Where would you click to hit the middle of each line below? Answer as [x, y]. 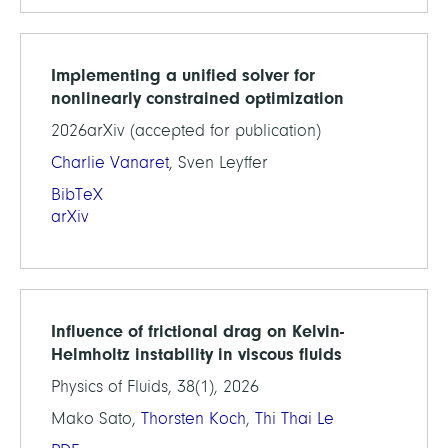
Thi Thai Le [294, 418]
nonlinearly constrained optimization [197, 98]
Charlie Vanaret [110, 162]
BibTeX [77, 194]
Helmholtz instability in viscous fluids [196, 354]
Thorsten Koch [193, 418]
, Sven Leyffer [218, 162]
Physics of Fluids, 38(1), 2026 [155, 386]
